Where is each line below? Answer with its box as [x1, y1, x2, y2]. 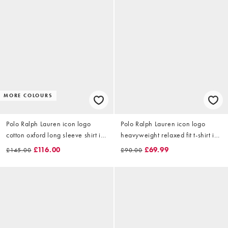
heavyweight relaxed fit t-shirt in [121, 130, 218, 139]
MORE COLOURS [4, 92, 53, 99]
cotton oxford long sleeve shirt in [6, 130, 105, 139]
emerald [6, 141, 32, 151]
